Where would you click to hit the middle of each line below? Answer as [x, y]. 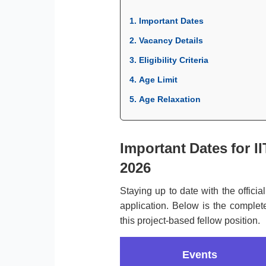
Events [199, 255]
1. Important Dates [167, 21]
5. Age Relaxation [165, 99]
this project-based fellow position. [190, 221]
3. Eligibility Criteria [169, 60]
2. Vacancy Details [167, 41]
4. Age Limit [154, 80]
